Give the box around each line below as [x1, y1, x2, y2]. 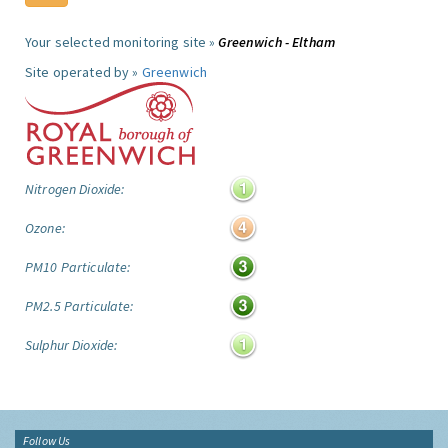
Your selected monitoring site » [25, 33, 219, 51]
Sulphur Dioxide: [25, 336, 118, 354]
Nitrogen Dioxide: [25, 180, 125, 198]
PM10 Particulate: [25, 258, 131, 276]
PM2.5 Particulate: [25, 297, 134, 315]
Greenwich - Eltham [218, 33, 336, 51]
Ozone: [25, 219, 65, 237]
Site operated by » [25, 63, 142, 81]
